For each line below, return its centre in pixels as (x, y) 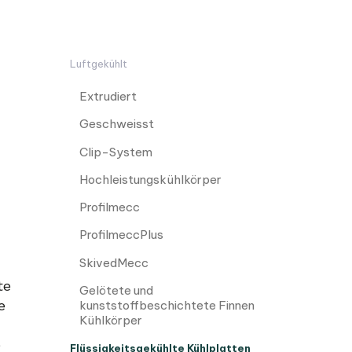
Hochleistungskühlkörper (150, 180)
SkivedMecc (114, 262)
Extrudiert (108, 97)
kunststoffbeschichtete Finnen (167, 305)
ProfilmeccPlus (121, 235)
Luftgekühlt (99, 64)
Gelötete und (116, 290)
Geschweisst (117, 124)
